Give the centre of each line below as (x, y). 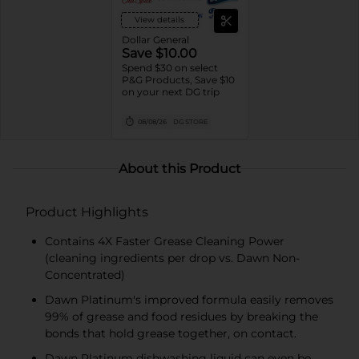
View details (159, 19)
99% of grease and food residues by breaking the (182, 316)
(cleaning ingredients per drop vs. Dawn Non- (172, 258)
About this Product (179, 168)
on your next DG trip (170, 91)
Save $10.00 (159, 53)
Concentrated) (85, 274)
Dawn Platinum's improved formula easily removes (189, 299)
